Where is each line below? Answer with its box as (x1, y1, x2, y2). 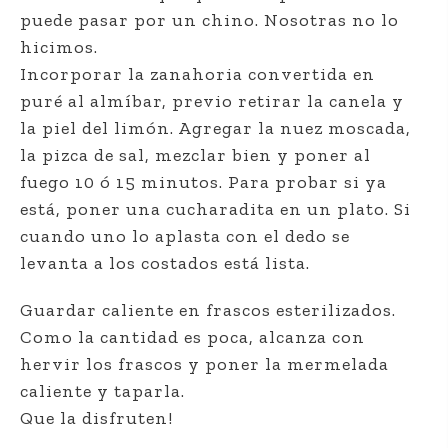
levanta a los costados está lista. (20, 252, 310, 275)
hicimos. (20, 36, 98, 59)
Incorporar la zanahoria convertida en (20, 63, 375, 86)
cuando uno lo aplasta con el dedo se (20, 225, 350, 248)
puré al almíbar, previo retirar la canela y (20, 90, 404, 113)
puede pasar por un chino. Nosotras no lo (20, 9, 399, 32)
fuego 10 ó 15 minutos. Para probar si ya (20, 171, 387, 194)
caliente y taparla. (20, 380, 185, 403)
